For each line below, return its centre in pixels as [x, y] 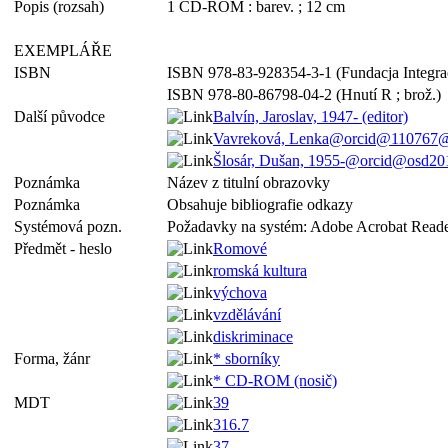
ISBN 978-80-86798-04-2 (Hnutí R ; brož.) [304, 94]
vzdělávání [247, 314]
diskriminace [253, 336]
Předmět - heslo [67, 248]
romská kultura [260, 270]
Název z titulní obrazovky [248, 182]
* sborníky [246, 358]
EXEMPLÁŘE [67, 50]
